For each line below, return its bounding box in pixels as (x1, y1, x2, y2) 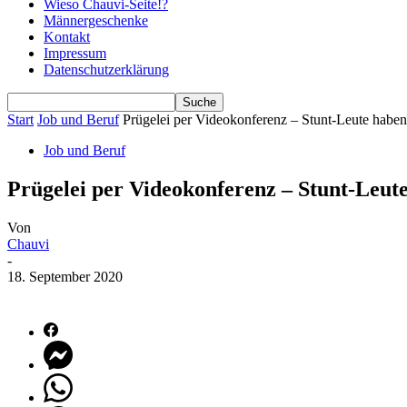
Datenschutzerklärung (44, 62, 169, 77)
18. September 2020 (7, 268, 123, 284)
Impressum (44, 45, 106, 61)
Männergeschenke (44, 13, 148, 28)
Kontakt (44, 29, 90, 45)
